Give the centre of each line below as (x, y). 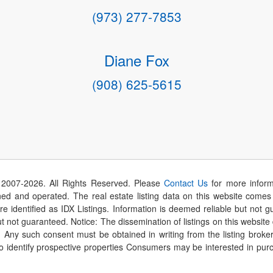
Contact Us (186, 183)
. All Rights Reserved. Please (104, 183)
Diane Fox (136, 60)
